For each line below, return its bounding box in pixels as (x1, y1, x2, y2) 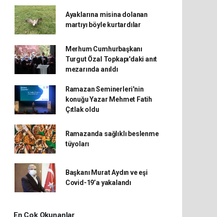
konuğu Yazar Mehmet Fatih (65, 95, 153, 103)
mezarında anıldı (65, 65, 118, 73)
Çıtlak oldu (65, 106, 99, 113)
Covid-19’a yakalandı (65, 179, 131, 186)
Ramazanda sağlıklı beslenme (65, 130, 159, 138)
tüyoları (65, 140, 90, 148)
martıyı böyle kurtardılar (65, 21, 141, 29)
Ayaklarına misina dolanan (65, 11, 148, 18)
